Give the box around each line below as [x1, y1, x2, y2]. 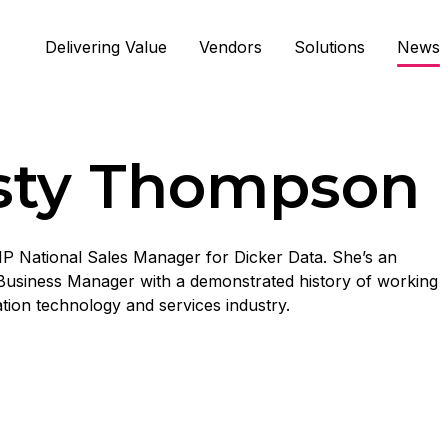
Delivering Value [44, 36, 167, 57]
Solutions [293, 36, 365, 57]
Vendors [198, 36, 262, 57]
